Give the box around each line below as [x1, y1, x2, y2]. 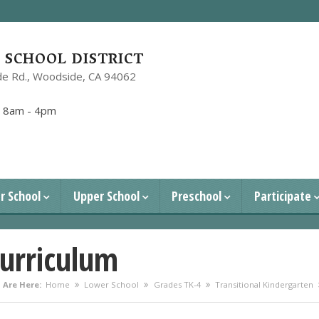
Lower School [84, 279, 140, 291]
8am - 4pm [2, 103, 56, 117]
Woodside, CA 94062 [32, 69, 136, 83]
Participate [253, 187, 311, 205]
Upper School [73, 187, 140, 205]
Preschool [172, 187, 221, 205]
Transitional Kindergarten [214, 279, 313, 291]
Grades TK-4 [153, 279, 201, 291]
